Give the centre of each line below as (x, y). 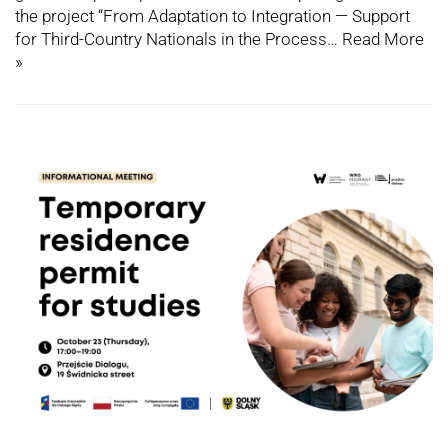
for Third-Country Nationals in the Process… (178, 38)
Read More (383, 38)
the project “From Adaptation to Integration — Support (212, 15)
